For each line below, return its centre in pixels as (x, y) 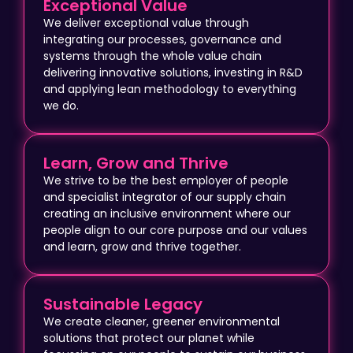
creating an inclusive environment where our (167, 213)
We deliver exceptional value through (146, 22)
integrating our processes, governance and (162, 39)
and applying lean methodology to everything (170, 89)
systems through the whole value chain (152, 56)
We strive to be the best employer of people (166, 180)
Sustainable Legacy (123, 304)
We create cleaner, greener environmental (162, 321)
